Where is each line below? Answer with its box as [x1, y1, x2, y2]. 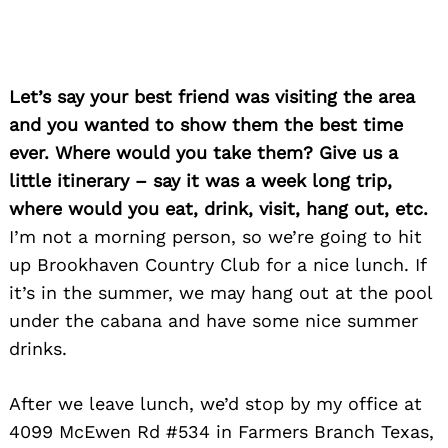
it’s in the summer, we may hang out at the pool [9, 281, 432, 303]
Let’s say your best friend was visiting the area [9, 85, 415, 107]
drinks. [9, 337, 67, 359]
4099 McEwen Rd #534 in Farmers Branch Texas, [9, 420, 434, 442]
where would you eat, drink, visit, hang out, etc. [9, 197, 428, 219]
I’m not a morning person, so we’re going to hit [9, 225, 422, 247]
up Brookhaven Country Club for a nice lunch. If [9, 253, 426, 275]
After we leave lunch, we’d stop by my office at [9, 392, 422, 414]
